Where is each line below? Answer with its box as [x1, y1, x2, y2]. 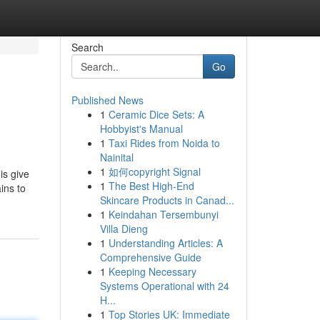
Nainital [99, 150, 134, 164]
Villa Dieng [99, 221, 148, 236]
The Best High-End [108, 179, 194, 193]
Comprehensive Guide [99, 250, 201, 264]
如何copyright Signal [108, 164, 201, 179]
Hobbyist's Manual [99, 121, 183, 136]
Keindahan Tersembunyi [108, 207, 219, 221]
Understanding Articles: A [108, 236, 223, 250]
